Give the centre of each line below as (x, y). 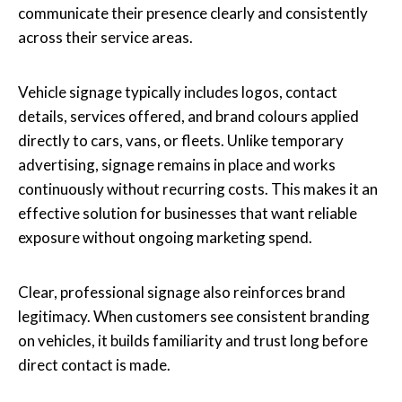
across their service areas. (105, 37)
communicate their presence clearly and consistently (193, 13)
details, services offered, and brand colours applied (188, 116)
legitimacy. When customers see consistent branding (194, 316)
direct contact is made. (94, 364)
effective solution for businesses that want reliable (188, 213)
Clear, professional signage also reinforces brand (182, 292)
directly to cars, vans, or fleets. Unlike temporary (181, 140)
